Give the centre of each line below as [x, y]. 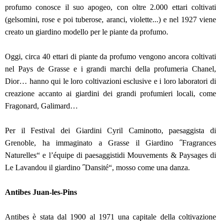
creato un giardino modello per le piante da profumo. [88, 32]
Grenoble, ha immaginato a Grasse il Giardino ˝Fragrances [110, 143]
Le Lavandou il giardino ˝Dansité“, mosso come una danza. [98, 168]
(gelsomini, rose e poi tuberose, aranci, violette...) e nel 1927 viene [110, 20]
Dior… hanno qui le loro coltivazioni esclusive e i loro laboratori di [110, 81]
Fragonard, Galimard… [42, 106]
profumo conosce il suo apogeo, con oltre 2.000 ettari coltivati [110, 7]
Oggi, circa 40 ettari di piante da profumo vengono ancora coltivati [110, 57]
